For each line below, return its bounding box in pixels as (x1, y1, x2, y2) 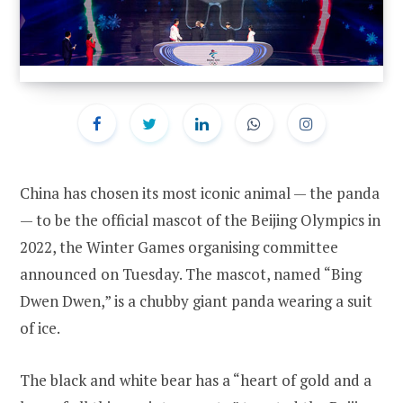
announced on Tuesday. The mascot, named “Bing (20, 264, 362, 285)
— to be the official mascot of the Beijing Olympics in (20, 210, 381, 231)
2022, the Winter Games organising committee (20, 237, 338, 258)
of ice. (20, 318, 60, 339)
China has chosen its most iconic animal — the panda (20, 183, 380, 204)
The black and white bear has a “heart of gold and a (20, 370, 372, 391)
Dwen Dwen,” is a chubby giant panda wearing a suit (20, 291, 372, 312)
